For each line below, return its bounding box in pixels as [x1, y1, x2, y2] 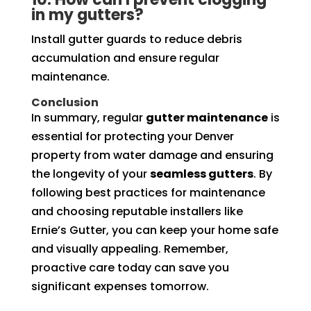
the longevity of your [31, 165, 150, 182]
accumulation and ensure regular [31, 49, 219, 66]
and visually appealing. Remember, [31, 240, 228, 257]
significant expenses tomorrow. [31, 278, 209, 294]
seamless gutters [149, 165, 253, 182]
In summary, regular [31, 109, 146, 126]
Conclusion [31, 94, 99, 110]
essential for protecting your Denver [31, 128, 234, 144]
